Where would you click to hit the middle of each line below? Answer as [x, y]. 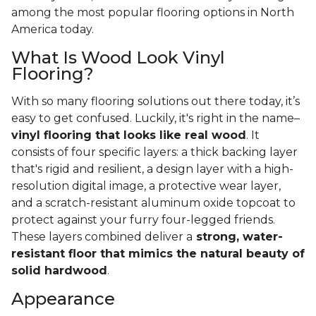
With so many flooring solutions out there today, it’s [156, 102]
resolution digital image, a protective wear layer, [146, 186]
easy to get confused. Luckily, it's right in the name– [156, 119]
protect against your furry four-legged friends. [143, 220]
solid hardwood [59, 271]
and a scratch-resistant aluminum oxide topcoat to [153, 203]
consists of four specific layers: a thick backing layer [154, 152]
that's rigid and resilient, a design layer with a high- [152, 169]
